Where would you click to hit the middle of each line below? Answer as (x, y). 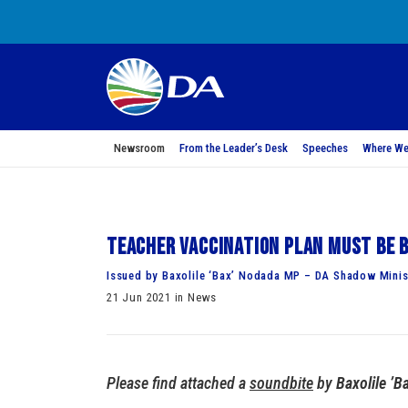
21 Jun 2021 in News (162, 297)
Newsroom (139, 148)
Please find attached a (178, 383)
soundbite (281, 383)
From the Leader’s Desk (234, 148)
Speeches (325, 148)
